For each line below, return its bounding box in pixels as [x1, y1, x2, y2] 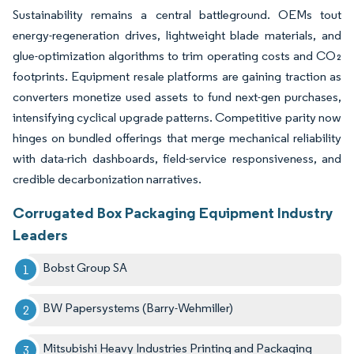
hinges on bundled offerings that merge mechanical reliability [13, 130, 341, 145]
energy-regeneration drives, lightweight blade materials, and [13, 27, 341, 43]
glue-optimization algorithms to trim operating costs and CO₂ [13, 47, 341, 63]
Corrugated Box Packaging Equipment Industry [13, 202, 333, 222]
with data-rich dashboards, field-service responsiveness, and [13, 150, 341, 166]
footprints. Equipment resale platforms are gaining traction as [13, 68, 341, 84]
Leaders [13, 224, 68, 244]
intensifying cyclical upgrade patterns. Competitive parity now [13, 109, 341, 125]
